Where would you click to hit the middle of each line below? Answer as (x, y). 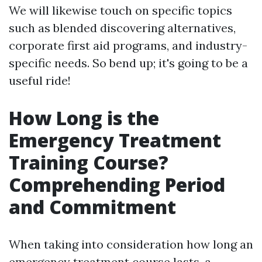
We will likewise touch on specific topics (120, 10)
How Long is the (84, 118)
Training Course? (89, 162)
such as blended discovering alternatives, (122, 28)
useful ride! (40, 80)
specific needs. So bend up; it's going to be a (128, 63)
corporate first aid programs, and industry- (128, 45)
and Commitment (92, 207)
